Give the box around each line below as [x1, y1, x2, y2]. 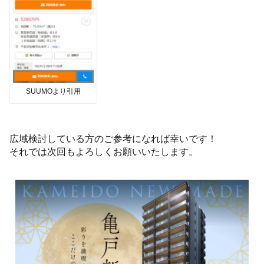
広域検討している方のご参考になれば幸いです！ [9, 133, 217, 144]
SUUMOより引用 [26, 87, 81, 95]
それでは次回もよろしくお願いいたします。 [9, 146, 199, 157]
